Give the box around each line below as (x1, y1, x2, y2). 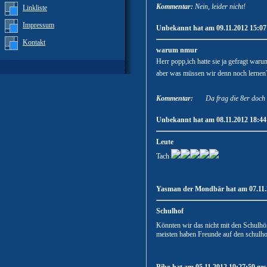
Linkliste (23, 4, 47, 12)
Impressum (23, 21, 54, 29)
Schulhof (156, 207, 184, 216)
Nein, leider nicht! (193, 2, 247, 11)
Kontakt (23, 38, 45, 46)
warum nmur (156, 46, 197, 55)
